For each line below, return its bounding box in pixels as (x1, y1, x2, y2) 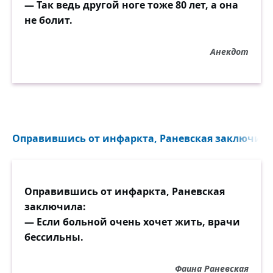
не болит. (24, 13, 73, 27)
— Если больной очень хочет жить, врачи (24, 215, 240, 229)
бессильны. (24, 230, 83, 244)
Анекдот (210, 46, 249, 57)
